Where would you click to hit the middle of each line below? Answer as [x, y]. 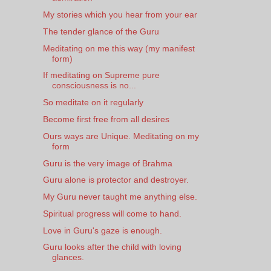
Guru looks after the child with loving [112, 247]
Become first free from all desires [106, 119]
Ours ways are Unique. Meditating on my [121, 136]
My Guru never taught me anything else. [120, 197]
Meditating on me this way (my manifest [119, 48]
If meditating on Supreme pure [101, 75]
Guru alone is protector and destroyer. [116, 180]
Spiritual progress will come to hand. [112, 213]
